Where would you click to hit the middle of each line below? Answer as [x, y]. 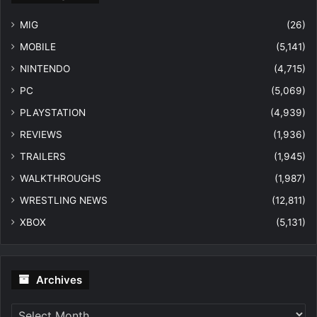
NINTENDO [45, 69]
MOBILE [38, 47]
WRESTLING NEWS [64, 201]
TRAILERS [43, 157]
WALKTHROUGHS [60, 179]
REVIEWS [41, 135]
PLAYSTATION [53, 113]
